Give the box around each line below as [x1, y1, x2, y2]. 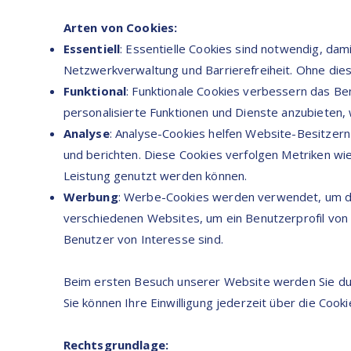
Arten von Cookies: [63, 19, 178, 35]
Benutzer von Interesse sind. [63, 230, 223, 247]
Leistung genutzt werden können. [63, 167, 248, 183]
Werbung [63, 188, 118, 204]
